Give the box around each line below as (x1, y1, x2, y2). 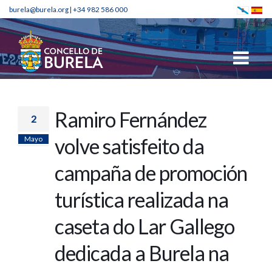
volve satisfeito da (55, 134, 204, 158)
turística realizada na (55, 188, 228, 212)
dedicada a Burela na (55, 241, 229, 265)
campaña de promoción (55, 161, 247, 185)
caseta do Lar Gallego (55, 214, 234, 239)
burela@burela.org (9, 5, 69, 13)
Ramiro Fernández (55, 107, 206, 132)
